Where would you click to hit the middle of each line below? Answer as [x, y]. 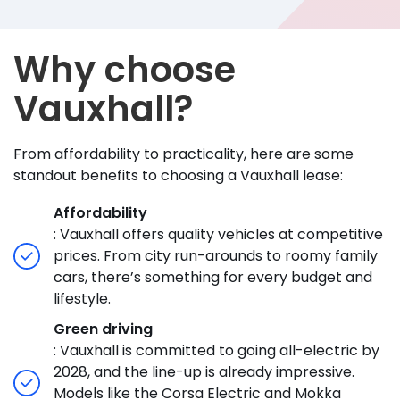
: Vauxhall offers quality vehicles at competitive [218, 235]
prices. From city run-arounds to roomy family [216, 256]
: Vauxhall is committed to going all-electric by [217, 351]
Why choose [125, 70]
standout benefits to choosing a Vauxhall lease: [180, 176]
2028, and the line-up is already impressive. [204, 372]
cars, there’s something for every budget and [213, 278]
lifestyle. [84, 299]
